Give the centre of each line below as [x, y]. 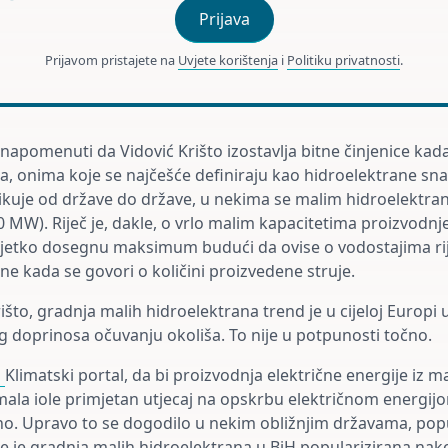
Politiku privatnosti [343, 60]
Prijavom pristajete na [111, 60]
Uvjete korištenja [228, 60]
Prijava [224, 19]
